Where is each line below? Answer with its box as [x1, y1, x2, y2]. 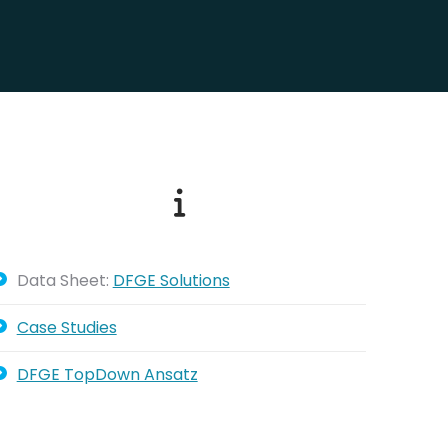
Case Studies [16, 316, 117, 339]
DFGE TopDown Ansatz [16, 363, 198, 386]
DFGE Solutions [112, 269, 230, 292]
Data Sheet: [16, 269, 113, 292]
